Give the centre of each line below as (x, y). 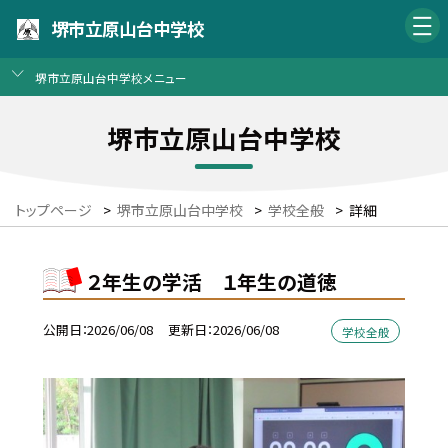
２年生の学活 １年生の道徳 (212, 281)
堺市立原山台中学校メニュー (110, 77)
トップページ (53, 210)
